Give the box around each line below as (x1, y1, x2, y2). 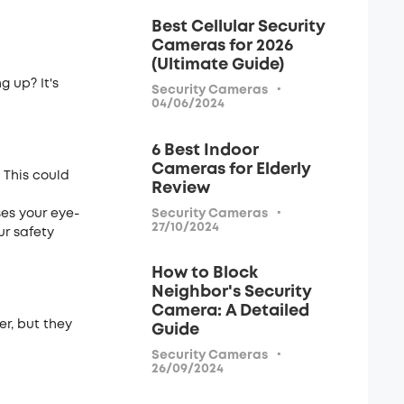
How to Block (151, 266, 258, 280)
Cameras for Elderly (151, 161, 311, 177)
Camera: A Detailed (151, 304, 309, 318)
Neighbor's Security (151, 285, 312, 299)
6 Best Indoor (151, 142, 259, 158)
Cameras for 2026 (151, 39, 293, 53)
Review (151, 180, 210, 196)
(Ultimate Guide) (151, 58, 284, 72)
